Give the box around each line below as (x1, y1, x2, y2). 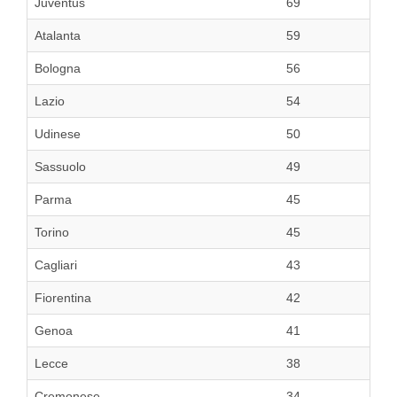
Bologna (35, 61, 81, 76)
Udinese (35, 127, 81, 142)
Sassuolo (35, 160, 86, 175)
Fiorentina (35, 291, 91, 306)
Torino (35, 225, 69, 240)
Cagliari (35, 258, 77, 273)
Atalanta (35, 28, 81, 43)
